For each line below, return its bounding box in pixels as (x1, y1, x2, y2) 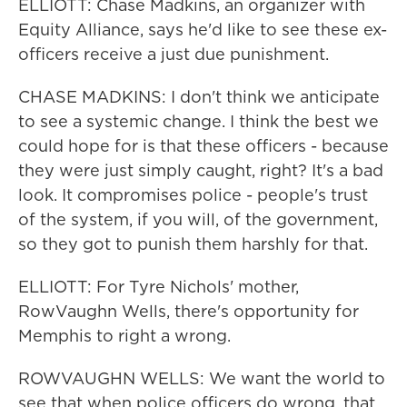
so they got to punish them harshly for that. (18, 233, 368, 255)
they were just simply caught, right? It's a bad (18, 159, 383, 182)
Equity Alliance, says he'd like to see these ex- (18, 18, 387, 41)
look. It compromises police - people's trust (18, 184, 368, 206)
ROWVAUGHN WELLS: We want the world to (18, 367, 385, 390)
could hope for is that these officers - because (18, 134, 389, 157)
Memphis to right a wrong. (18, 324, 231, 347)
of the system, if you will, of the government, (18, 208, 378, 231)
